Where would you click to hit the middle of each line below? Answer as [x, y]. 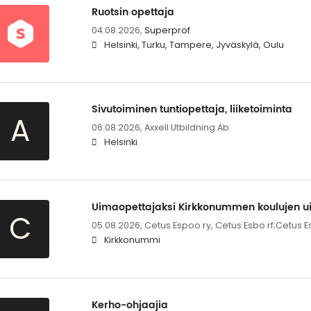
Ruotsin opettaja [133, 12]
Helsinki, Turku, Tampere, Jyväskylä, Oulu [194, 44]
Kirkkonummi [132, 239]
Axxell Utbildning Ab [186, 127]
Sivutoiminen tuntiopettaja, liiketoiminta [192, 109]
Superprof [167, 30]
